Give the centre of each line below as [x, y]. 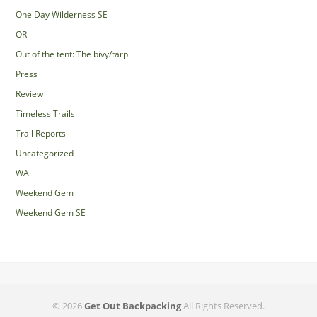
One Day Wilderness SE [62, 14]
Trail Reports [41, 133]
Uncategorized [45, 153]
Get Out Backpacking [133, 305]
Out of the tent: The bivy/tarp [72, 54]
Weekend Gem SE [51, 212]
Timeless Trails [46, 113]
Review [30, 93]
